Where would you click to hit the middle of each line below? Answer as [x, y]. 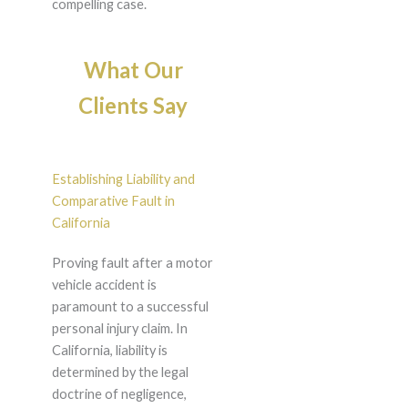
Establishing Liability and [123, 179]
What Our [133, 70]
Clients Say [133, 106]
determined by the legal [120, 372]
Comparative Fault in [113, 201]
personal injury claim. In [119, 329]
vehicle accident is [104, 285]
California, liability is [109, 351]
